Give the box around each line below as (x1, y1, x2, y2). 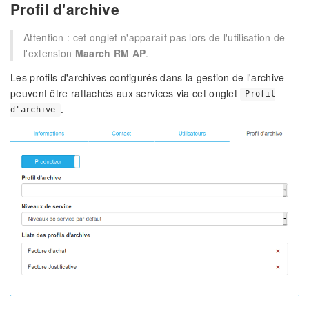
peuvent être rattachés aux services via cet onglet (10, 86, 241, 100)
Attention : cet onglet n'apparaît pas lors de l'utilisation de (23, 30, 286, 44)
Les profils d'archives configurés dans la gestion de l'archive (10, 70, 285, 84)
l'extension (23, 46, 75, 60)
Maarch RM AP (74, 46, 146, 60)
